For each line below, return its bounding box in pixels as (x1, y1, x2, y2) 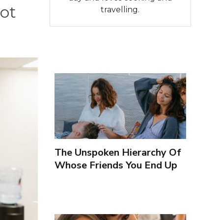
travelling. (101, 4, 140, 14)
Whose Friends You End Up (54, 158, 177, 172)
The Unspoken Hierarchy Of (54, 145, 181, 159)
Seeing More (54, 171, 111, 185)
